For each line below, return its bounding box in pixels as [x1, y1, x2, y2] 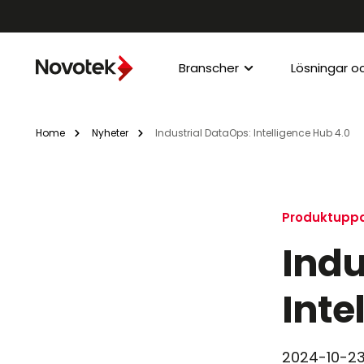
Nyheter [92, 125, 128, 140]
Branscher [179, 59, 239, 76]
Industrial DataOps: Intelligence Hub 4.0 [155, 125, 350, 140]
